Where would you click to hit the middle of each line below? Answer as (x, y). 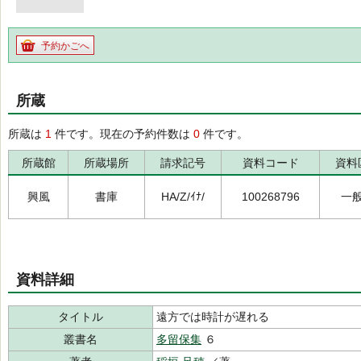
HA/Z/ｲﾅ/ (183, 197)
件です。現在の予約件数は (122, 134)
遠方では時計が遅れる (213, 317)
